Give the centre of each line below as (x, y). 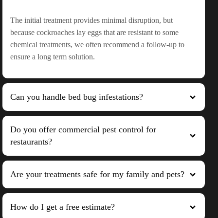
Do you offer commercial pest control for (83, 130)
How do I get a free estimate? (63, 207)
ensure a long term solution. (53, 57)
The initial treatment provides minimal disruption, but (91, 20)
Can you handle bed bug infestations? (77, 97)
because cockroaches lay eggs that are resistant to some (94, 33)
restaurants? (31, 142)
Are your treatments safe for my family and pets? (97, 174)
